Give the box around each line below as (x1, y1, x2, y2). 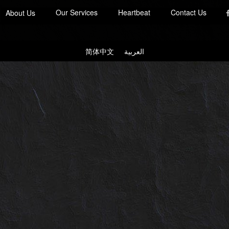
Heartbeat (118, 7, 151, 18)
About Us (6, 8, 36, 18)
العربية (124, 45, 144, 57)
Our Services (56, 7, 98, 18)
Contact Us (171, 7, 207, 18)
